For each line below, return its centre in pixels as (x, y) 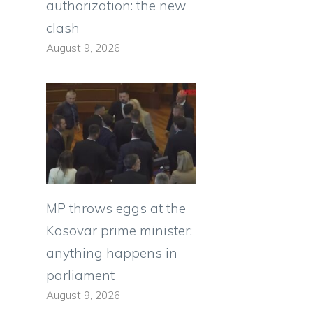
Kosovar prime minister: (119, 230)
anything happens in (112, 253)
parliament (80, 275)
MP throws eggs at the (116, 208)
